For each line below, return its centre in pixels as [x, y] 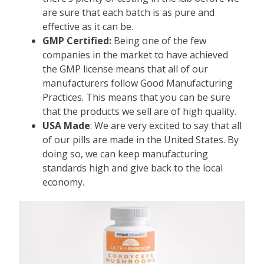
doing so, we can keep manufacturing [126, 154]
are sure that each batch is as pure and [129, 12]
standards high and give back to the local [133, 168]
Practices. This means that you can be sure [137, 97]
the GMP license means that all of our [126, 69]
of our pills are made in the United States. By [141, 139]
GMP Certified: [77, 40]
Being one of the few [159, 40]
